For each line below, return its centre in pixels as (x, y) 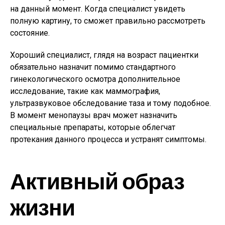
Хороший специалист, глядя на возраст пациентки (104, 55)
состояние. (30, 33)
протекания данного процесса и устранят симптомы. (108, 139)
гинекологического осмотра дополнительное (95, 79)
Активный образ (97, 181)
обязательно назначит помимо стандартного (93, 67)
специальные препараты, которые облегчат (93, 127)
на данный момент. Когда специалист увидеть (98, 9)
